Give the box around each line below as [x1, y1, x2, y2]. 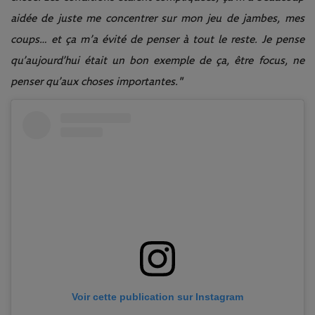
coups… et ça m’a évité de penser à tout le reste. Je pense [11, 33, 304, 45]
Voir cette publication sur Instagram [71, 291, 243, 303]
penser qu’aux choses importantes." [11, 75, 183, 87]
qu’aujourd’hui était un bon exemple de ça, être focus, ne [11, 54, 304, 66]
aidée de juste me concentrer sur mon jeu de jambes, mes [11, 12, 304, 24]
